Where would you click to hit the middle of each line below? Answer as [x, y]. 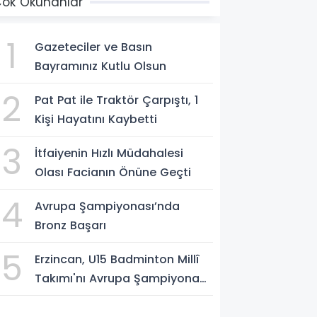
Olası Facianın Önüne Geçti [113, 172]
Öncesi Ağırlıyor [80, 298]
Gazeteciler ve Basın [94, 47]
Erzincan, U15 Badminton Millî [117, 259]
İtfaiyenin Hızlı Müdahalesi [109, 153]
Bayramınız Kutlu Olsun [101, 66]
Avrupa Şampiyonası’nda [108, 206]
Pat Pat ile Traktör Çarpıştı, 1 [117, 100]
